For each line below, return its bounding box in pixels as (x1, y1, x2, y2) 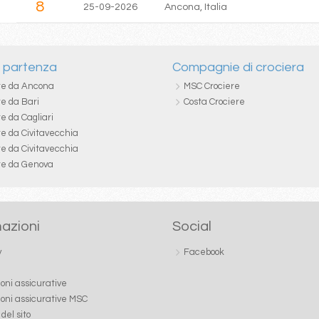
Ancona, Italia (164, 1, 227, 12)
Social (172, 219, 211, 234)
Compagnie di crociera (172, 60, 304, 74)
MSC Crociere (184, 80, 240, 91)
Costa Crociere (184, 96, 245, 107)
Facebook (184, 246, 224, 257)
